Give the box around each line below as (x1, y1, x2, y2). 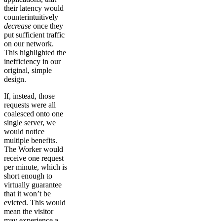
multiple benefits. (4, 136, 57, 145)
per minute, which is (4, 162, 67, 171)
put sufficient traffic (4, 30, 65, 39)
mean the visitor (4, 207, 53, 216)
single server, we (4, 118, 56, 127)
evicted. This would (4, 198, 66, 207)
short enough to (4, 171, 52, 180)
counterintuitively (4, 12, 58, 21)
